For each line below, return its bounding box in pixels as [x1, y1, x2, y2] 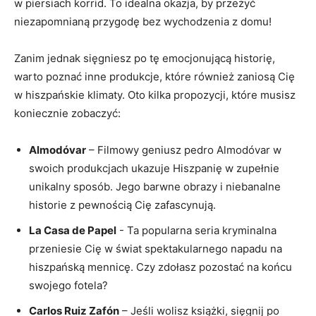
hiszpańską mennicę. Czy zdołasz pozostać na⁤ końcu [29, 260, 292, 274]
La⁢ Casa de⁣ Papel [29, 224, 116, 237]
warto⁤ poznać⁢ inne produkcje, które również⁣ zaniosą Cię [14, 70, 295, 83]
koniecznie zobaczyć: [14, 107, 121, 120]
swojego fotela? [29, 279, 108, 292]
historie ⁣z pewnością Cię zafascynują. [29, 198, 216, 212]
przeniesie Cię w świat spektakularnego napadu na [29, 242, 282, 255]
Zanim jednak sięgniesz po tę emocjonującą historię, [14, 51, 275, 65]
